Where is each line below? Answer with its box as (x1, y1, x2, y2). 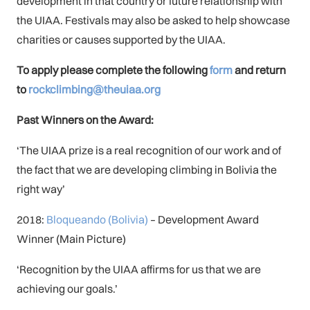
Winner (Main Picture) (17, 231, 126, 246)
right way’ (17, 181, 65, 196)
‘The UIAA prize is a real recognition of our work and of (17, 143, 281, 157)
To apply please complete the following (17, 62, 210, 77)
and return (232, 62, 286, 77)
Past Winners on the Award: (17, 112, 154, 127)
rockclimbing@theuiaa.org (28, 82, 161, 96)
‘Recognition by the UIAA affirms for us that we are (17, 262, 261, 276)
